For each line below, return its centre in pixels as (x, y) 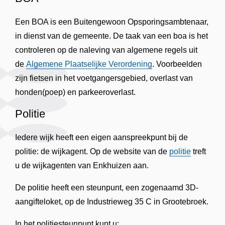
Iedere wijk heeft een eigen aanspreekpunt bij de (101, 137)
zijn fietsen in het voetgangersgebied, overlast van (104, 78)
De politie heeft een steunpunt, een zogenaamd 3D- (107, 188)
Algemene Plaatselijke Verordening (89, 64)
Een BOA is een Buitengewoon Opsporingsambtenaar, (112, 22)
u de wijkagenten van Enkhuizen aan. (82, 165)
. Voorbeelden (177, 64)
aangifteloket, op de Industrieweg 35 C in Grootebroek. (112, 202)
